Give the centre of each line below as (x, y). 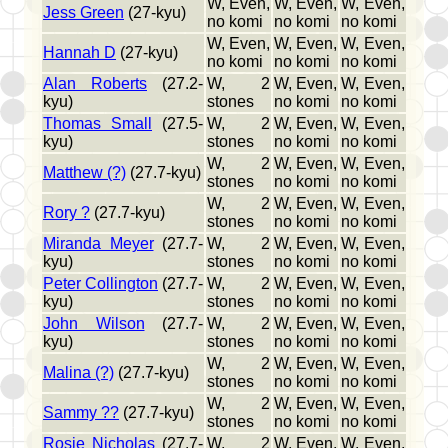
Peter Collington (100, 284)
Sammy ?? (81, 413)
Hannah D (79, 53)
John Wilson (94, 324)
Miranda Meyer (98, 244)
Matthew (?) (84, 173)
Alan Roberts (95, 84)
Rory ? (66, 213)
